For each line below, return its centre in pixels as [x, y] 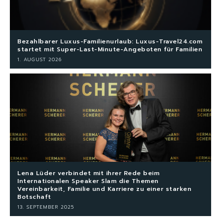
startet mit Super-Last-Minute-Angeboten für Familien [110, 49]
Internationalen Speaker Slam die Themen [88, 181]
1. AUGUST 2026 [39, 59]
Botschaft [34, 197]
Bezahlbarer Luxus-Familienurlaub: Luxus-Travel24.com [110, 41]
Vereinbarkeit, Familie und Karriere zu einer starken [104, 189]
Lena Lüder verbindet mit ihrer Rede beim [88, 173]
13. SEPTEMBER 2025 [46, 207]
